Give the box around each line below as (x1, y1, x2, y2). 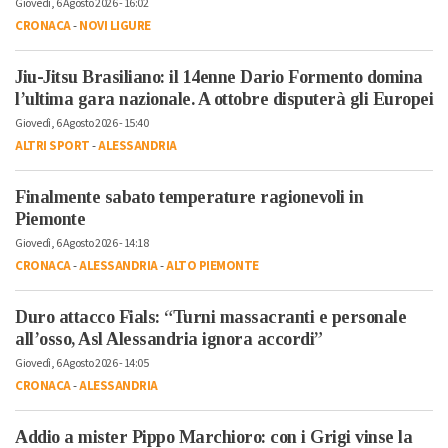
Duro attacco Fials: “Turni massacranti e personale (15, 307, 406, 327)
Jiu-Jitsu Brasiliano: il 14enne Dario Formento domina (15, 67, 423, 87)
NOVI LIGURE (79, 17, 151, 35)
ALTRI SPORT (15, 137, 90, 155)
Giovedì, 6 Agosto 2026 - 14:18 (15, 235, 148, 252)
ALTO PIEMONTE (166, 257, 259, 275)
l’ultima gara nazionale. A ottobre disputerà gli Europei (15, 89, 433, 109)
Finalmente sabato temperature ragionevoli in (15, 187, 363, 207)
